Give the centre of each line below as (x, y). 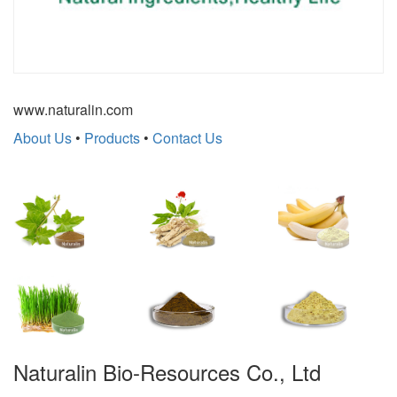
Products (112, 137)
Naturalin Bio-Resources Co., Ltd (167, 371)
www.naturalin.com (73, 109)
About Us (43, 137)
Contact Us (187, 137)
